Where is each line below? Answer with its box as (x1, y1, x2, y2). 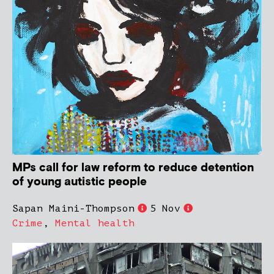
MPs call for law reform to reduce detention (12, 160, 254, 176)
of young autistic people (12, 174, 147, 190)
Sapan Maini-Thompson (12, 202, 135, 214)
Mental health (55, 217, 135, 229)
